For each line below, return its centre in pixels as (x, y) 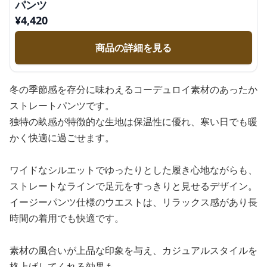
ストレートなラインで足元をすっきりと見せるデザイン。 (133, 186)
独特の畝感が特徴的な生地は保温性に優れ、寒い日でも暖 (133, 122)
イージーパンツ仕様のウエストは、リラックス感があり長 (133, 202)
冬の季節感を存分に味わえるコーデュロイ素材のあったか (133, 89)
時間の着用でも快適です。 (67, 218)
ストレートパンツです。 (62, 105)
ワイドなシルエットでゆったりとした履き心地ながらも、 (133, 170)
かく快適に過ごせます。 (62, 138)
